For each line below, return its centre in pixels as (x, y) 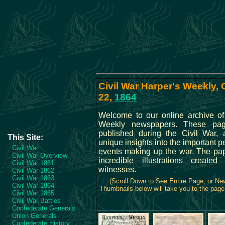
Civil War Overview (40, 155)
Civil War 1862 (33, 171)
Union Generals (34, 216)
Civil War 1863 (33, 178)
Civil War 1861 (33, 163)
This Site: (25, 137)
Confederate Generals (44, 208)
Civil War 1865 (33, 193)
